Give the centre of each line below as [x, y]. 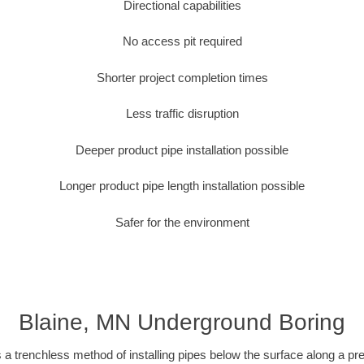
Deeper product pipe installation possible [182, 149]
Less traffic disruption [182, 114]
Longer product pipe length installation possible [182, 186]
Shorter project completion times [182, 77]
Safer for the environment [182, 222]
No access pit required [182, 41]
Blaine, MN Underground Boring [182, 323]
